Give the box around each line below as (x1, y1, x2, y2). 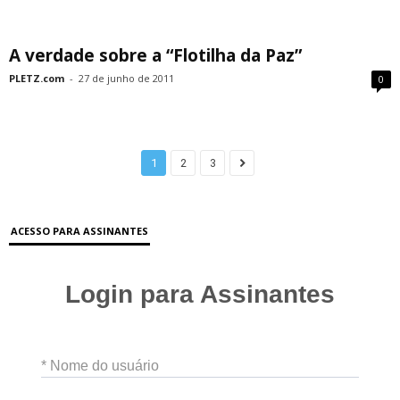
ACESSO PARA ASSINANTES (11, 223, 148, 237)
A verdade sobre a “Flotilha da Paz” (9, 43, 302, 67)
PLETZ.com (9, 71, 64, 85)
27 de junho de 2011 (79, 71, 174, 85)
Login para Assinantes (65, 279, 335, 308)
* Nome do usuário (41, 357, 159, 373)
